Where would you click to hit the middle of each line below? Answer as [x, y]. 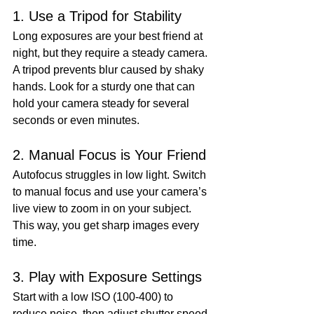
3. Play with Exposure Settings [107, 277]
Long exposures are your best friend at [109, 36]
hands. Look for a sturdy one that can [105, 87]
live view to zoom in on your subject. [103, 209]
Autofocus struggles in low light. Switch [111, 175]
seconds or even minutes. [76, 121]
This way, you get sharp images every [107, 226]
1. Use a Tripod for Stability [97, 16]
